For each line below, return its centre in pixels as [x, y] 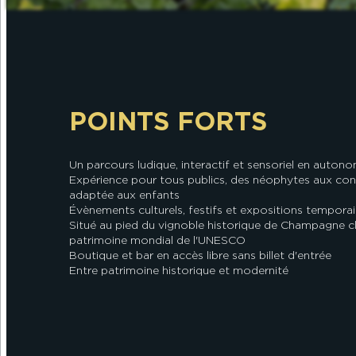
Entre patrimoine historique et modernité [179, 271]
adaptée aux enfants [124, 195]
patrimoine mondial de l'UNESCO [157, 240]
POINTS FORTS [168, 121]
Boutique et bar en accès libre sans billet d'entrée [200, 255]
